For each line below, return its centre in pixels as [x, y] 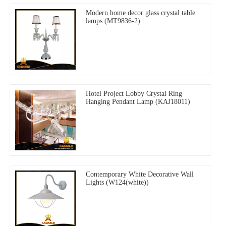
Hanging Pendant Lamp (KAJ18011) [138, 102]
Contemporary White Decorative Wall [140, 175]
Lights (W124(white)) [117, 183]
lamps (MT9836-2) [113, 21]
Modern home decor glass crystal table [140, 13]
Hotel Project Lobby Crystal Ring [134, 94]
